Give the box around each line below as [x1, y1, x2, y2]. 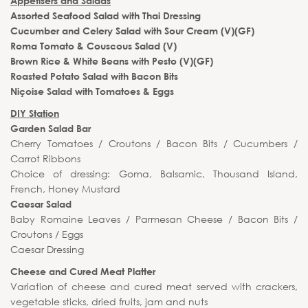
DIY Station [10, 107, 59, 119]
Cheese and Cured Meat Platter [10, 265, 155, 277]
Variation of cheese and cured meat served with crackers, [10, 280, 298, 293]
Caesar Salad [10, 198, 71, 210]
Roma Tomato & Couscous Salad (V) [10, 40, 177, 52]
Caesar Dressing [10, 243, 84, 256]
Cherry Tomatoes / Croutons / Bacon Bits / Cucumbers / [10, 137, 298, 150]
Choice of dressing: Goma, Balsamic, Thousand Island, [10, 167, 298, 180]
